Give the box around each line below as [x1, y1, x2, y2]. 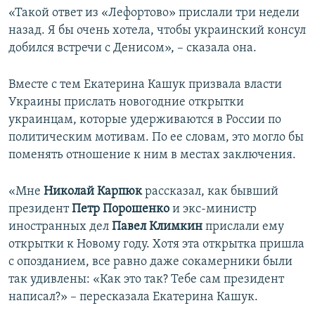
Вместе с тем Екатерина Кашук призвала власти [8, 78, 282, 92]
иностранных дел [8, 220, 112, 234]
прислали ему [205, 220, 284, 234]
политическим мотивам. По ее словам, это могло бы [8, 131, 304, 145]
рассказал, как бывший [145, 185, 278, 199]
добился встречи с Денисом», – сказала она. [8, 41, 257, 56]
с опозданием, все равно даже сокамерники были [8, 255, 292, 269]
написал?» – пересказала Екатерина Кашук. [8, 290, 258, 304]
